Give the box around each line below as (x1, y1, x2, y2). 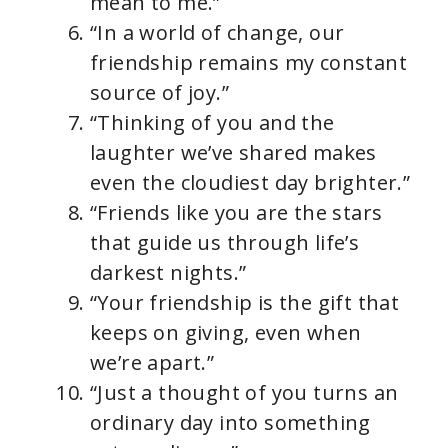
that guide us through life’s (90, 229, 360, 257)
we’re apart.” (90, 349, 215, 377)
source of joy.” (90, 79, 229, 107)
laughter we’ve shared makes (90, 139, 377, 167)
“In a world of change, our (90, 19, 345, 47)
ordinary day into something (90, 409, 371, 437)
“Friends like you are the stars (90, 199, 383, 227)
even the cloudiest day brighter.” (90, 169, 411, 197)
